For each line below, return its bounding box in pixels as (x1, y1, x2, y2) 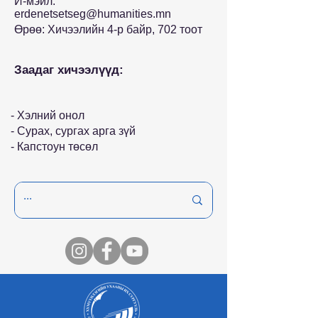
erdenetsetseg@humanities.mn (14, 8, 171, 20)
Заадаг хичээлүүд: (14, 63, 124, 77)
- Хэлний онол (11, 109, 84, 121)
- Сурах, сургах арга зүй (11, 125, 136, 137)
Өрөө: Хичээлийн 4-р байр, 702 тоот (14, 23, 202, 35)
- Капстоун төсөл (11, 141, 98, 153)
